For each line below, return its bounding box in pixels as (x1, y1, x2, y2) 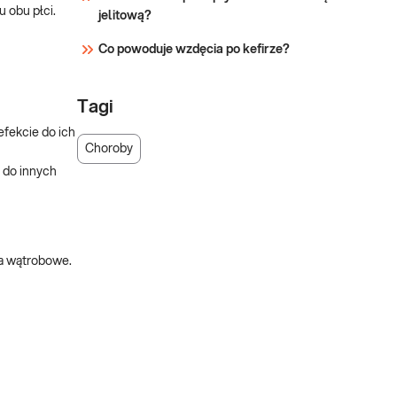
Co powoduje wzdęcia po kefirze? (98, 43, 290, 56)
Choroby (85, 143, 133, 155)
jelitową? (98, 10, 152, 22)
